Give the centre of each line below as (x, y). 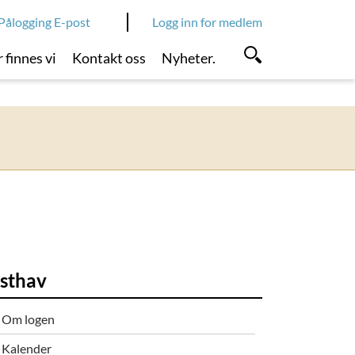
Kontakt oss (109, 58)
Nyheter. (188, 58)
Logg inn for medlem (207, 22)
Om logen (29, 319)
